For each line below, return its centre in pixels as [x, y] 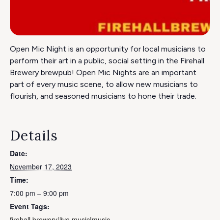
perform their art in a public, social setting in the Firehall [107, 61]
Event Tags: [30, 206]
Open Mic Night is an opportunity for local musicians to [108, 49]
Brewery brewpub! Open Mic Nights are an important [103, 73]
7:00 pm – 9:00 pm [39, 193]
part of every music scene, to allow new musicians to [104, 84]
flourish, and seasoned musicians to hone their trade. [103, 96]
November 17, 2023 [41, 167]
